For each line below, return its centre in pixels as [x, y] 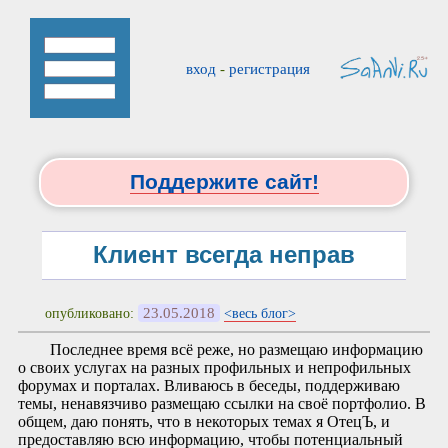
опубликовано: [92, 313]
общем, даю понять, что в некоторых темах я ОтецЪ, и [204, 421]
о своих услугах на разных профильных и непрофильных [214, 367]
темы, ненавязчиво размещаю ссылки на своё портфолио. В [222, 403]
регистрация [269, 69]
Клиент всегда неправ [224, 255]
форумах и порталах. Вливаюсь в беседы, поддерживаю [209, 385]
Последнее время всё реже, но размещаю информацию [236, 349]
